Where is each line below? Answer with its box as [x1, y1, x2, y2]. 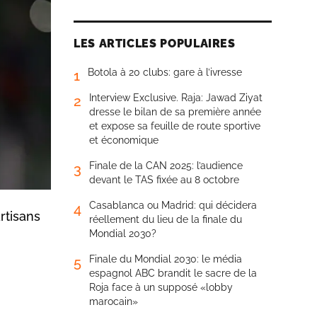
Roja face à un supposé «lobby [89, 282, 233, 293]
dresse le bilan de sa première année [89, 106, 261, 117]
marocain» [89, 296, 138, 307]
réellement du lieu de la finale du [89, 214, 242, 225]
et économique [89, 134, 158, 146]
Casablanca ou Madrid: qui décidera [89, 200, 257, 211]
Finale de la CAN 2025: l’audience [89, 160, 243, 171]
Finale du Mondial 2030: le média [89, 253, 242, 265]
